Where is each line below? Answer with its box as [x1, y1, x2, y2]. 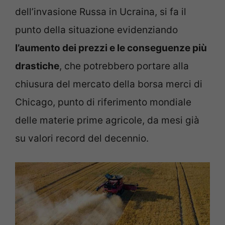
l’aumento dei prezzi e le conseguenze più [15, 42, 207, 54]
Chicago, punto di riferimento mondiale [15, 96, 191, 108]
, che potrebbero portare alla [59, 60, 189, 72]
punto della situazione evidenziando [15, 24, 178, 36]
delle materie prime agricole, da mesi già [15, 115, 199, 127]
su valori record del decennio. [15, 133, 149, 145]
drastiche [15, 60, 59, 72]
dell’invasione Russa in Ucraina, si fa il [15, 6, 186, 18]
